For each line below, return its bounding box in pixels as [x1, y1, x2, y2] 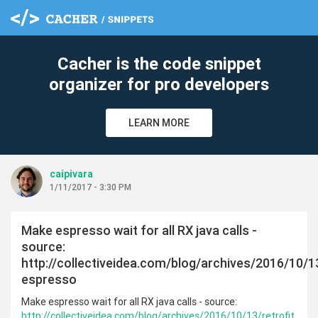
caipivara [50, 168, 93, 180]
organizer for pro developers [49, 74, 269, 94]
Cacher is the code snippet [57, 53, 261, 74]
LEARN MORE [128, 116, 190, 129]
